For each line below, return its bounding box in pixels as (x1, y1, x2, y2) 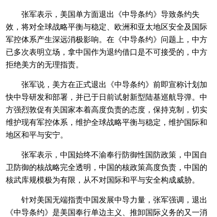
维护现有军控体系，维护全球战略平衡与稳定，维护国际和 (6, 116, 207, 127)
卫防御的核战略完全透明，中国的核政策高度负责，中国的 (6, 161, 207, 172)
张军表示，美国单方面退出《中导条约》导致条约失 (6, 8, 200, 19)
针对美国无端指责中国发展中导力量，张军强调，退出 (6, 194, 207, 205)
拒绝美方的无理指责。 (6, 59, 83, 70)
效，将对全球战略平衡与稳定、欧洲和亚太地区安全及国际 (6, 21, 207, 32)
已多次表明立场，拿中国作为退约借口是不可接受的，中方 (6, 46, 207, 57)
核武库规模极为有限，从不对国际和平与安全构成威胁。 (6, 174, 200, 185)
